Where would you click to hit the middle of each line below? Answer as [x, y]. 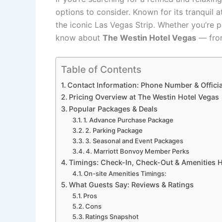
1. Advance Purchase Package [129, 120]
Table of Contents [101, 69]
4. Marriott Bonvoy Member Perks [138, 151]
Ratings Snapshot [112, 216]
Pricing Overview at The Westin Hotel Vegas [144, 97]
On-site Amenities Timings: [125, 173]
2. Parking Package [114, 130]
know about [79, 38]
